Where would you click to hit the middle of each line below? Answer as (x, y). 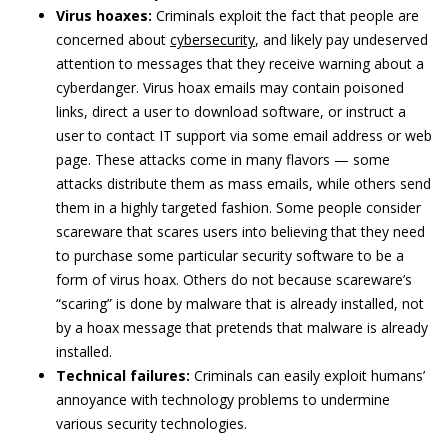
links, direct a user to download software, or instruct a (231, 112)
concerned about (113, 40)
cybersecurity (212, 40)
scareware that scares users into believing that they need (240, 232)
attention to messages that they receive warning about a (240, 64)
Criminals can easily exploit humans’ (307, 376)
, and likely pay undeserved (341, 40)
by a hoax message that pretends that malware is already (242, 328)
